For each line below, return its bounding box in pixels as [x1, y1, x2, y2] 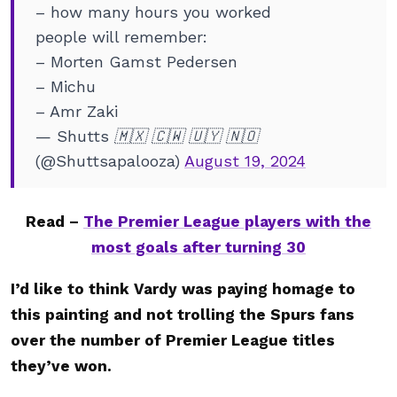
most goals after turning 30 [91, 238, 306, 256]
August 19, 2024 [184, 152, 306, 170]
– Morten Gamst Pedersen [35, 52, 237, 71]
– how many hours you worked [35, 3, 271, 21]
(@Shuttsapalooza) [35, 152, 184, 170]
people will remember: [35, 27, 207, 46]
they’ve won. [11, 357, 116, 375]
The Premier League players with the [83, 213, 371, 230]
